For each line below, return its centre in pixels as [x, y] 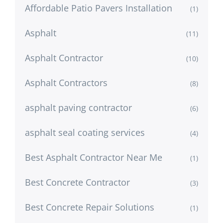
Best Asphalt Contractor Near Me [94, 157]
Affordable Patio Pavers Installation [99, 8]
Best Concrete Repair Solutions [90, 207]
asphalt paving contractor [78, 107]
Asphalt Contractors [66, 82]
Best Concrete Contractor [77, 182]
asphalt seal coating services [85, 132]
